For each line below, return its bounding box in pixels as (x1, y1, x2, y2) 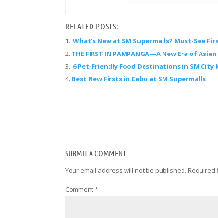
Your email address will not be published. (65, 166, 187, 175)
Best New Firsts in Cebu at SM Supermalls (72, 74, 206, 83)
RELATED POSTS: (65, 21, 119, 31)
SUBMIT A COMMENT (65, 148, 127, 158)
